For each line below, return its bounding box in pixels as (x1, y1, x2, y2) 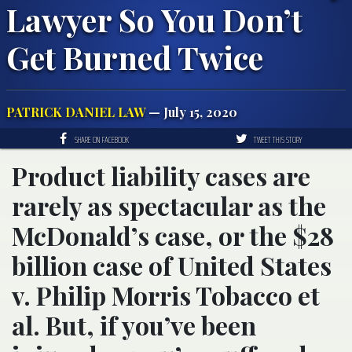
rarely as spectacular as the (12, 188, 326, 222)
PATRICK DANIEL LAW (6, 103, 145, 120)
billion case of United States (12, 247, 332, 282)
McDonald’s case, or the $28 (12, 218, 334, 252)
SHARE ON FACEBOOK (75, 131, 129, 147)
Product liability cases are (12, 158, 310, 192)
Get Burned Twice (6, 35, 263, 78)
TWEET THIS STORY (253, 131, 302, 147)
